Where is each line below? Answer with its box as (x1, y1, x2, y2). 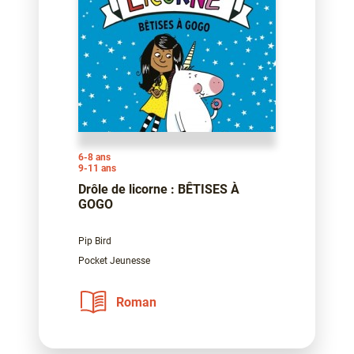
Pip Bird (78, 235, 111, 247)
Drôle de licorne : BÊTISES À (78, 182, 239, 198)
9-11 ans (78, 163, 116, 175)
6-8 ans (78, 152, 111, 164)
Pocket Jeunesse (78, 255, 150, 267)
